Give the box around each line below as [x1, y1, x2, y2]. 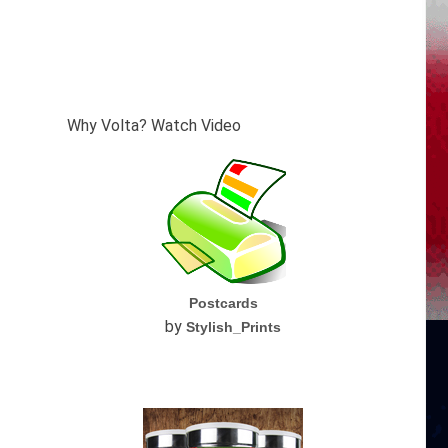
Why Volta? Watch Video [66, 116, 241, 135]
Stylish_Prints [186, 319, 282, 335]
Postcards [188, 295, 258, 311]
